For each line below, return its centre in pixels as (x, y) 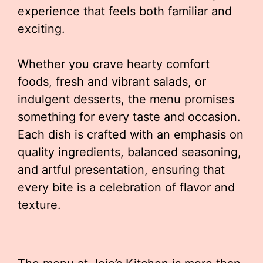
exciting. (41, 29)
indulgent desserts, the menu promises (126, 99)
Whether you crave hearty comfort (114, 64)
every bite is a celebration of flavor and (126, 187)
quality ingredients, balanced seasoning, (129, 152)
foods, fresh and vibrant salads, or (112, 82)
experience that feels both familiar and (125, 11)
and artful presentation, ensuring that (121, 170)
